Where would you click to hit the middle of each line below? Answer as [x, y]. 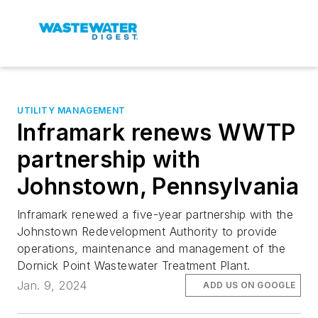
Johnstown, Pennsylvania [158, 186]
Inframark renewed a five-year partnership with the [155, 214]
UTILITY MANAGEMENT [71, 110]
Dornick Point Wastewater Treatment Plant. [134, 265]
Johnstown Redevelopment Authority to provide [147, 231]
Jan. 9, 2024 [52, 286]
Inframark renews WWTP [157, 132]
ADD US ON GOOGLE [250, 285]
